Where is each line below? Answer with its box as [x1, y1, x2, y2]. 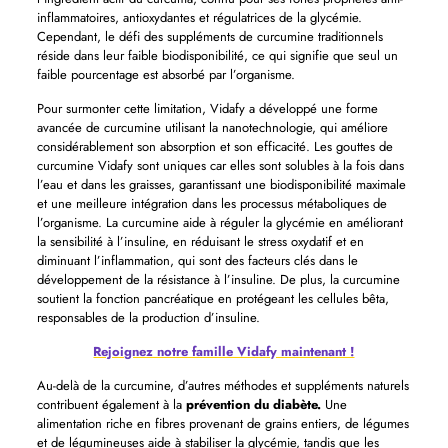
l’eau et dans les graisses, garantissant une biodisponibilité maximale [36, 175, 406, 194]
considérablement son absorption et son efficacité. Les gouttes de [36, 137, 393, 156]
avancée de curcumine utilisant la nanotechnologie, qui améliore [36, 118, 388, 137]
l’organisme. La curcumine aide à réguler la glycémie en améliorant [36, 213, 403, 232]
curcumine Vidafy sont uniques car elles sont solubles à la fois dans [36, 156, 404, 175]
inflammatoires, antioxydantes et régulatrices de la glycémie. [36, 8, 362, 27]
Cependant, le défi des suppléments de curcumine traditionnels [36, 27, 383, 46]
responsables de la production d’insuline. [36, 308, 260, 327]
